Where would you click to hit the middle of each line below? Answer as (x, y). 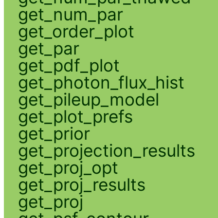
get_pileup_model (88, 99)
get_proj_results (82, 184)
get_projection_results (106, 150)
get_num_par (70, 14)
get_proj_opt (68, 167)
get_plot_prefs (75, 116)
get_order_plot (76, 31)
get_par (48, 48)
